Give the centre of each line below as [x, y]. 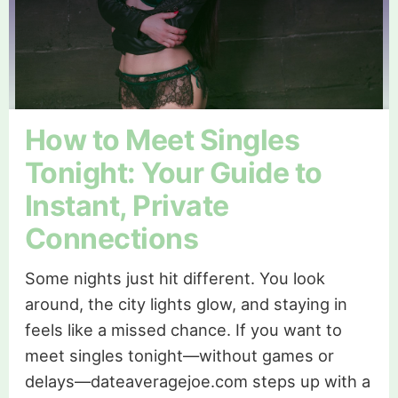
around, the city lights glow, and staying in [186, 303]
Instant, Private [127, 205]
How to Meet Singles [162, 139]
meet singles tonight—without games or [179, 355]
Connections [111, 238]
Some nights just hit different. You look [175, 278]
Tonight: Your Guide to [173, 172]
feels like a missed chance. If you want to [183, 329]
